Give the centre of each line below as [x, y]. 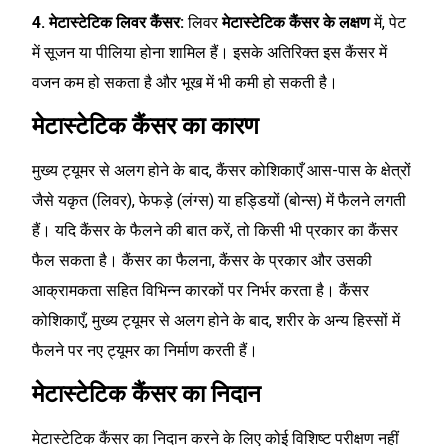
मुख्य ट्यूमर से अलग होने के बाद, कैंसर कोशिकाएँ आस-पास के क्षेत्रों [221, 170]
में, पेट [388, 22]
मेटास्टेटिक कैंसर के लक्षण [296, 22]
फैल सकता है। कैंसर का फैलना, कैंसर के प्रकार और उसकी [202, 260]
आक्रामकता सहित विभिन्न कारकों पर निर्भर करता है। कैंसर [200, 290]
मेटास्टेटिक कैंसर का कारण [145, 125]
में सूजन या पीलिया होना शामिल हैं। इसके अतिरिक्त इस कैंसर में [209, 52]
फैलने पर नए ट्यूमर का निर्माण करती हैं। [145, 350]
